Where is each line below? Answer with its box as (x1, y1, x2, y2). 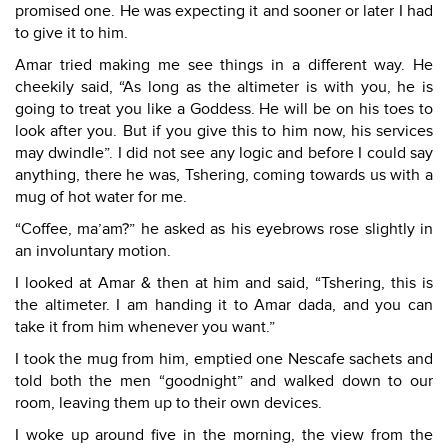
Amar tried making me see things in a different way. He (15, 55, 433, 75)
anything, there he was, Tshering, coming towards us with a (15, 165, 433, 185)
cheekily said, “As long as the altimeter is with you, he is (15, 77, 433, 97)
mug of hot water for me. (15, 187, 187, 207)
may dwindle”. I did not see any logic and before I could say (15, 143, 433, 163)
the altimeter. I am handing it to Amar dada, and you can (15, 295, 433, 315)
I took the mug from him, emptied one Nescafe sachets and (15, 349, 433, 369)
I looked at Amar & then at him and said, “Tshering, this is (15, 273, 433, 293)
